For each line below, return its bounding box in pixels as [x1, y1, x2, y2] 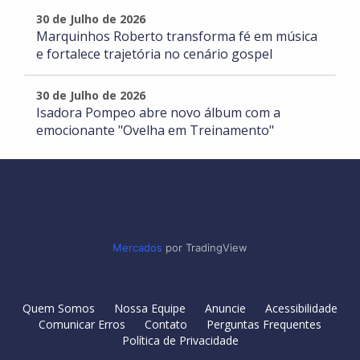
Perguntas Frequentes [207, 317, 321, 333]
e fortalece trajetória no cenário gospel [36, 45, 272, 63]
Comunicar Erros [39, 317, 125, 333]
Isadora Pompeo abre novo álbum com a [36, 104, 280, 122]
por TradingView [162, 241, 247, 255]
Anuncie [205, 301, 246, 317]
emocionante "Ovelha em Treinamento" [36, 121, 274, 140]
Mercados [112, 241, 162, 255]
